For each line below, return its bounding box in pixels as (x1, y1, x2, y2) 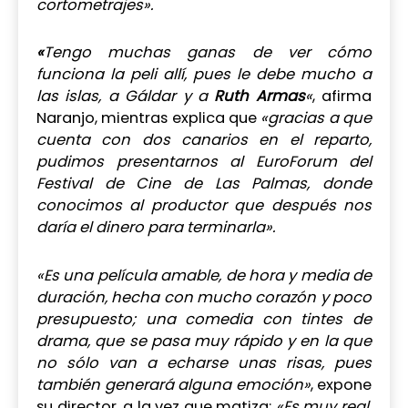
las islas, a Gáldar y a (36, 86, 215, 107)
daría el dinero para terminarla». (36, 217, 275, 239)
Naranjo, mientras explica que (36, 107, 261, 129)
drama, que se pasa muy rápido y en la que (36, 331, 372, 352)
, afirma (311, 86, 372, 107)
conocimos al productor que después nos (36, 195, 372, 217)
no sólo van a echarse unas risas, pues (36, 352, 372, 374)
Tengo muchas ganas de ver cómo (44, 42, 372, 64)
